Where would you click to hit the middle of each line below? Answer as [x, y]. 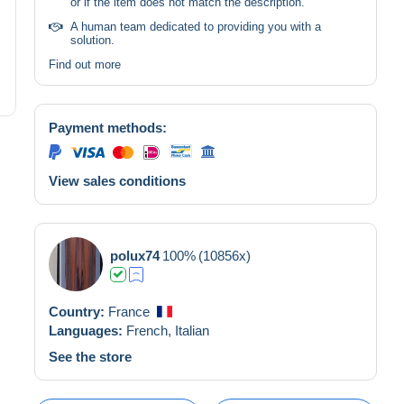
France [129, 311]
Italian [192, 330]
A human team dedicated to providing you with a [196, 26]
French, [151, 330]
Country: [78, 311]
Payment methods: [108, 127]
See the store [90, 356]
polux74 [135, 255]
